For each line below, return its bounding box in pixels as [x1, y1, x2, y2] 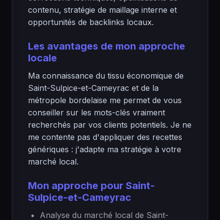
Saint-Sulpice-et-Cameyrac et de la [28, 83, 159, 93]
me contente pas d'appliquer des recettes [28, 132, 182, 142]
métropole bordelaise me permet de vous [28, 95, 182, 105]
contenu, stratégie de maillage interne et [28, 5, 177, 15]
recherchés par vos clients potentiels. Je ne [28, 120, 192, 130]
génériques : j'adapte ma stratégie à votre [28, 144, 181, 154]
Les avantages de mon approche [28, 40, 185, 52]
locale [28, 52, 57, 64]
